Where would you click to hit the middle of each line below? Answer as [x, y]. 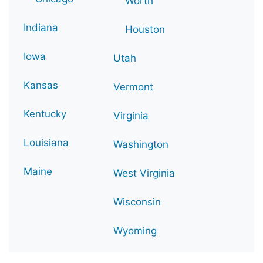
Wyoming [135, 230]
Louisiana [46, 142]
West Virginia [144, 173]
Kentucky [45, 114]
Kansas [41, 85]
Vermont [133, 87]
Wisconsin [137, 202]
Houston [145, 29]
